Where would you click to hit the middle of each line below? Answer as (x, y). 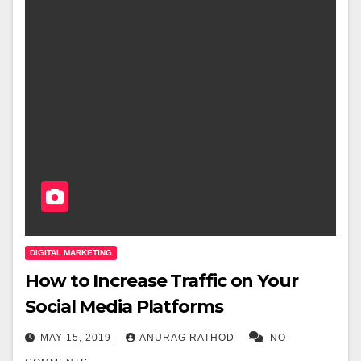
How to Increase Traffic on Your (162, 281)
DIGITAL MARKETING (71, 253)
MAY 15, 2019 (77, 338)
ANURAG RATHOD (189, 338)
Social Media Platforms (124, 307)
